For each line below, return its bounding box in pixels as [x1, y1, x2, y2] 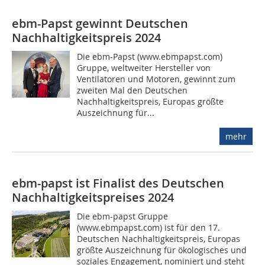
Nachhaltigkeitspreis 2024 [12, 30, 161, 46]
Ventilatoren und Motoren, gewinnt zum [77, 73, 236, 85]
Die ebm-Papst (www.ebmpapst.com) [77, 51, 223, 63]
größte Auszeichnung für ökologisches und [77, 244, 247, 256]
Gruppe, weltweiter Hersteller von [77, 62, 211, 74]
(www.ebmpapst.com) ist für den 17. [77, 222, 221, 234]
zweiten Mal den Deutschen [77, 85, 188, 96]
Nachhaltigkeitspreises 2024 [12, 189, 174, 206]
